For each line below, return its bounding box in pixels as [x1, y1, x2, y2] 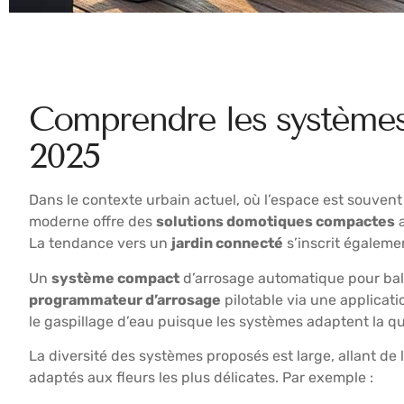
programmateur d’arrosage [29, 290, 221, 308]
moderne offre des [29, 213, 156, 231]
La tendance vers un [29, 234, 171, 252]
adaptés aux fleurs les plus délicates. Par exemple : [29, 368, 373, 386]
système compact [51, 269, 179, 287]
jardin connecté [171, 234, 283, 252]
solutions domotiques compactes [156, 213, 395, 231]
